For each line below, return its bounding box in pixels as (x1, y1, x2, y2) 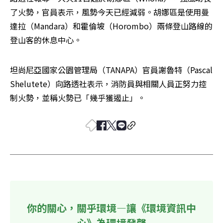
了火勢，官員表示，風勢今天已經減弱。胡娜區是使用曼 (10, 5, 209, 18)
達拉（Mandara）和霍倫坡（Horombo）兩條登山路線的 (10, 19, 213, 32)
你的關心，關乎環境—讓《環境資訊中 (27, 200, 196, 215)
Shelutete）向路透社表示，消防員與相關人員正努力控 (10, 77, 207, 90)
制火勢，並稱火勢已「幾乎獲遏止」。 (10, 91, 145, 104)
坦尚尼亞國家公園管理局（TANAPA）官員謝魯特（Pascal (10, 63, 213, 76)
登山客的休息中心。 (10, 33, 82, 46)
